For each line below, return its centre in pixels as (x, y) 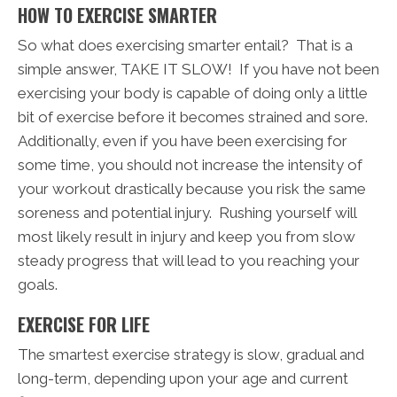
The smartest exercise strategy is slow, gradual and (191, 354)
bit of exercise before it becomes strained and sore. (193, 117)
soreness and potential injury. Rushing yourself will (187, 212)
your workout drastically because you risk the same (192, 188)
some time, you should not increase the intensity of (190, 164)
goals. (38, 284)
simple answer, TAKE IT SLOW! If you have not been (198, 69)
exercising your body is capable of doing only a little (193, 93)
